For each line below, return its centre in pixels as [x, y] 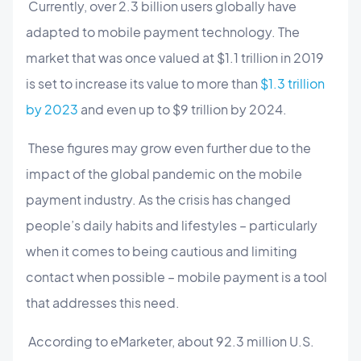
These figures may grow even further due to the [168, 147]
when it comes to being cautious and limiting [162, 251]
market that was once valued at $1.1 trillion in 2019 [175, 57]
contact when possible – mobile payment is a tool [176, 276]
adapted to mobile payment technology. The [163, 31]
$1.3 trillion [291, 83]
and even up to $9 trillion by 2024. [183, 109]
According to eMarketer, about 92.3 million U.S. [170, 341]
